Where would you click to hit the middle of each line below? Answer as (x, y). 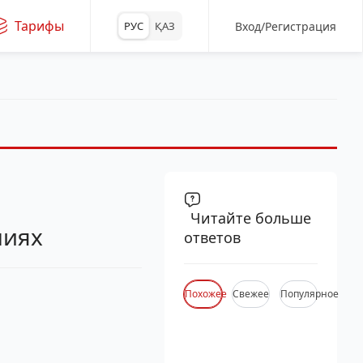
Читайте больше (250, 218)
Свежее (250, 294)
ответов (212, 237)
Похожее (205, 294)
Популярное (309, 294)
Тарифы (39, 26)
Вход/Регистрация (286, 26)
